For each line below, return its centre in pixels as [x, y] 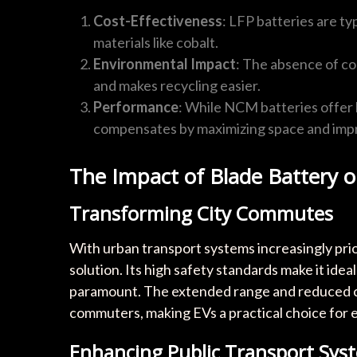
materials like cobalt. [156, 42]
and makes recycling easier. [177, 85]
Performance [136, 107]
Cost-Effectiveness [158, 21]
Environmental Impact [165, 64]
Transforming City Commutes [201, 213]
